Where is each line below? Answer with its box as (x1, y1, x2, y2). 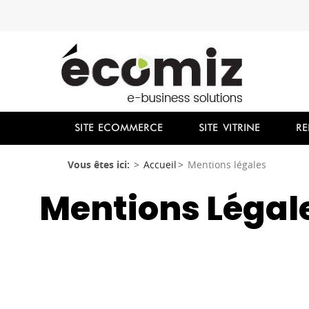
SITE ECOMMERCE (74, 123, 163, 133)
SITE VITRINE (199, 123, 260, 133)
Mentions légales (188, 157, 266, 171)
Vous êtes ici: (68, 157, 132, 171)
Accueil (143, 157, 177, 171)
